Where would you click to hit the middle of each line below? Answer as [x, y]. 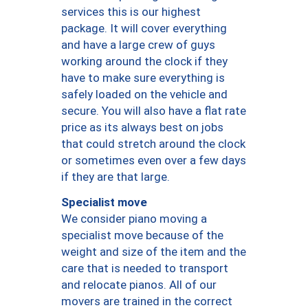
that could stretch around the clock [153, 144]
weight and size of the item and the [154, 252]
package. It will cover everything [144, 29]
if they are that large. [115, 177]
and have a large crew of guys [138, 45]
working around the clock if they [144, 62]
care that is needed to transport [145, 268]
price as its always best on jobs [142, 128]
